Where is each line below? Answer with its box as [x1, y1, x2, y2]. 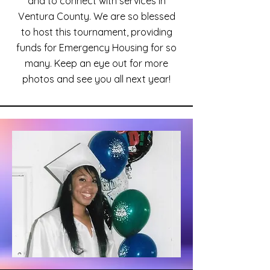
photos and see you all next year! [22, 73, 171, 85]
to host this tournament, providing [20, 26, 172, 38]
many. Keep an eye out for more [25, 57, 168, 69]
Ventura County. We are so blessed [17, 10, 175, 22]
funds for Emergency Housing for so [16, 42, 177, 54]
